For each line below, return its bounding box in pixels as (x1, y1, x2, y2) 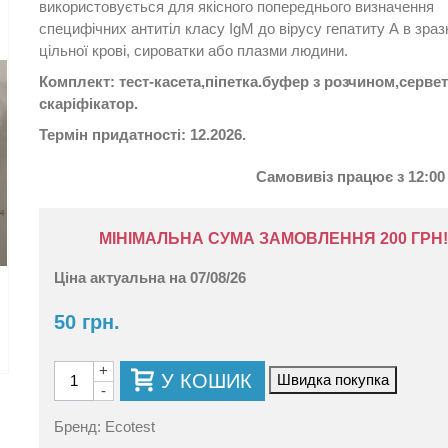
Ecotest (104, 417, 155, 435)
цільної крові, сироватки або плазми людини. (38, 41, 352, 59)
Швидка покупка (276, 370, 389, 388)
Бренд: (53, 417, 105, 435)
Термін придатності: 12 (38, 125, 206, 143)
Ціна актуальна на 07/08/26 (53, 268, 246, 286)
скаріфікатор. (38, 94, 138, 112)
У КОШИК (160, 369, 252, 392)
